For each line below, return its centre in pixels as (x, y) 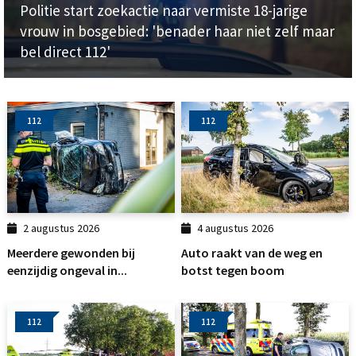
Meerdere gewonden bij (71, 252)
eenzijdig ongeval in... (67, 270)
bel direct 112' (65, 52)
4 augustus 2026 (236, 228)
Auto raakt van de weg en (252, 252)
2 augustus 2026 (62, 228)
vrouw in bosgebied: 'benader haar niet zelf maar (177, 31)
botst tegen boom (233, 270)
